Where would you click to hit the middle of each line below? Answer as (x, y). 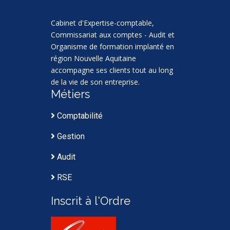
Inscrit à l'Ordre (91, 200)
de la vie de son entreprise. (95, 82)
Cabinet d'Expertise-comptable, (102, 23)
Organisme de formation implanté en (112, 46)
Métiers (70, 94)
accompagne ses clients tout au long (112, 70)
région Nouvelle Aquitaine (93, 58)
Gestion (70, 136)
